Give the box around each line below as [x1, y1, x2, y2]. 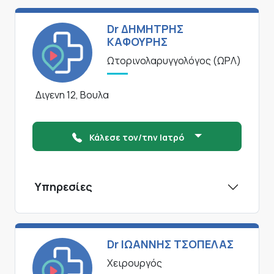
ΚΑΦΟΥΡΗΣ [107, 34, 168, 50]
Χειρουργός [107, 256, 162, 270]
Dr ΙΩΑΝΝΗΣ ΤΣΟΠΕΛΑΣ [107, 237, 234, 252]
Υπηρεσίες [35, 179, 92, 194]
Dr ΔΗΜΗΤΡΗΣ [107, 21, 183, 37]
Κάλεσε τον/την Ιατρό [89, 131, 187, 144]
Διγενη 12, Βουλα [35, 88, 109, 102]
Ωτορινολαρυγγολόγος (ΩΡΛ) [107, 54, 241, 68]
